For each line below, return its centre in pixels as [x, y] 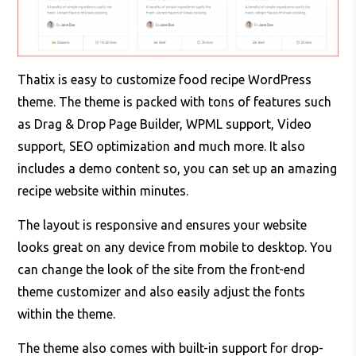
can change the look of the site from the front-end [162, 270]
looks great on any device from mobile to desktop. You [175, 248]
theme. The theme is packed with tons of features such [175, 102]
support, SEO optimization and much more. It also [162, 147]
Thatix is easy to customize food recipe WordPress [165, 80]
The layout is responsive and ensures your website [163, 225]
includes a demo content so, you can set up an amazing [178, 169]
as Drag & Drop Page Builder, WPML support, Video [165, 124]
